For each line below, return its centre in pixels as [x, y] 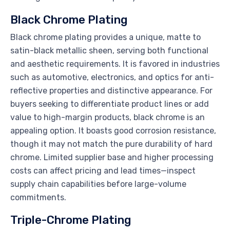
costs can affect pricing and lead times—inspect [103, 171]
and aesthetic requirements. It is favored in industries [115, 64]
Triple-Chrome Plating [71, 220]
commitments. [38, 198]
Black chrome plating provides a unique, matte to [106, 37]
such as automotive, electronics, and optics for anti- [112, 78]
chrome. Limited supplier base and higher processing [112, 158]
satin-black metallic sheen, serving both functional [109, 51]
